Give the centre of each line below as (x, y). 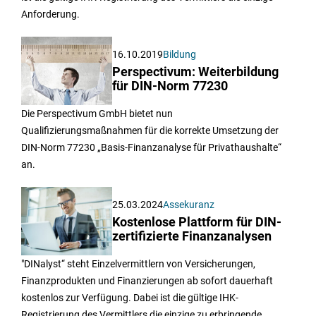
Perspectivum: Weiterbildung (196, 72)
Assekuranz (189, 205)
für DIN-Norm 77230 (170, 86)
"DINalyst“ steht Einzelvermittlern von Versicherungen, (138, 264)
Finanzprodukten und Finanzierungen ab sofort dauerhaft (147, 281)
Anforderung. (50, 14)
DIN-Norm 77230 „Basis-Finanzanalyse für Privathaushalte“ (151, 148)
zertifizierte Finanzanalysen (192, 237)
